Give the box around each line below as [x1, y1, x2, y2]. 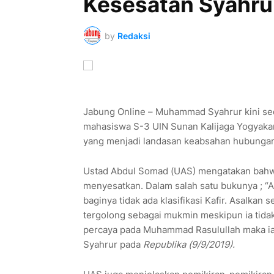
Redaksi [117, 30, 150, 41]
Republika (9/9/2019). [143, 239, 235, 251]
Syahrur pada [83, 239, 143, 251]
